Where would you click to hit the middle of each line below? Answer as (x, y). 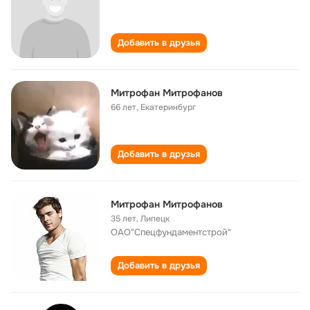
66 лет (124, 107)
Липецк (155, 219)
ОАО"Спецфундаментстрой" (171, 232)
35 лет (124, 219)
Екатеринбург (168, 107)
